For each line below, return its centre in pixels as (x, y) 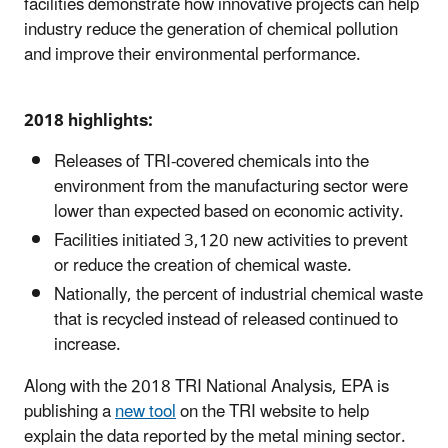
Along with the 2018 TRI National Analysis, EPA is (206, 387)
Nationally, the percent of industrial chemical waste (238, 295)
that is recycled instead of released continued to (226, 320)
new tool (145, 412)
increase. (87, 345)
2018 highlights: (88, 120)
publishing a (69, 412)
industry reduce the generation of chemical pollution (211, 29)
